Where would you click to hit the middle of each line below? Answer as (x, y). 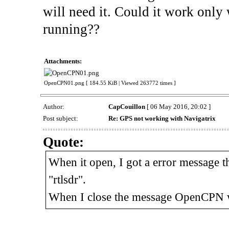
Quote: (63, 142)
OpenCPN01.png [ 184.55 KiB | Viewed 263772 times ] (110, 83)
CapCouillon (127, 107)
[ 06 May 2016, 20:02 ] (178, 107)
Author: (54, 107)
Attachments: (63, 61)
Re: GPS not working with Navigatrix (162, 119)
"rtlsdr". (67, 180)
